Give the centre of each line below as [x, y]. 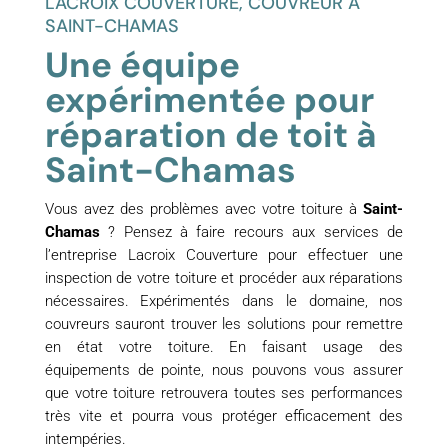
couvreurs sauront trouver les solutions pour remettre [224, 324]
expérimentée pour [209, 100]
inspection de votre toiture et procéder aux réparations [224, 278]
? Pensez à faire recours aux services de [251, 232]
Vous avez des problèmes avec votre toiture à [204, 209]
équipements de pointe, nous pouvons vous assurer [224, 370]
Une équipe [142, 65]
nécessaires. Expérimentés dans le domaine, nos [224, 301]
